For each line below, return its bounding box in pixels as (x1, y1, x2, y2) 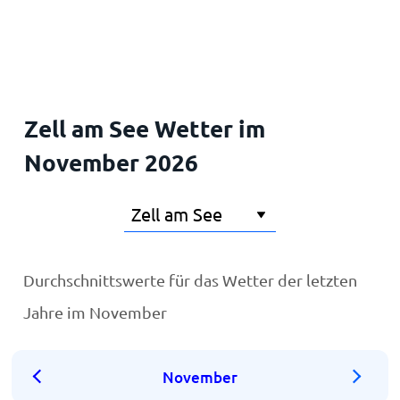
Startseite (22, 21, 82, 37)
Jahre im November (23, 303, 168, 321)
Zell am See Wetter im (23, 113, 265, 143)
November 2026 (23, 147, 198, 177)
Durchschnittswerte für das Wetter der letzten (23, 271, 358, 289)
